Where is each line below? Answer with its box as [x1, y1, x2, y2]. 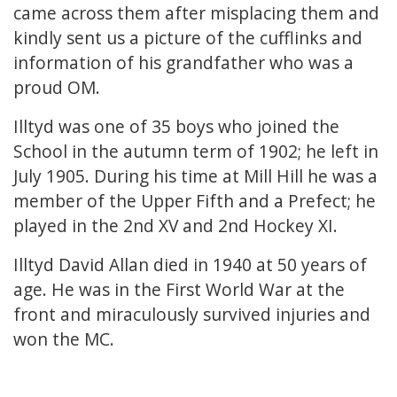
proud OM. [13, 74, 105, 99]
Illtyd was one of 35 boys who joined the [13, 113, 339, 138]
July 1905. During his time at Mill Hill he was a [13, 163, 378, 188]
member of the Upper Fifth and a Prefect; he [13, 188, 376, 213]
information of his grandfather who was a [13, 50, 354, 74]
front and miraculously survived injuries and [13, 301, 370, 326]
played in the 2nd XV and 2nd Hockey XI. [13, 213, 342, 237]
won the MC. [13, 326, 114, 351]
